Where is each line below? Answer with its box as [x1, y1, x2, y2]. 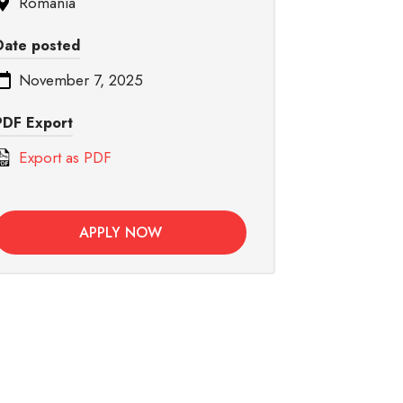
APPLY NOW [78, 221, 162, 243]
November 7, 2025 [14, 68, 143, 91]
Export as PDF [14, 146, 112, 168]
